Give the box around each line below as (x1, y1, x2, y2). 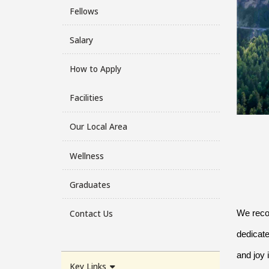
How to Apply (69, 62, 121, 74)
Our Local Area (69, 121, 127, 133)
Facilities (69, 92, 103, 104)
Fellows (69, 5, 98, 17)
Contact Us (69, 207, 113, 219)
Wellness (69, 150, 104, 162)
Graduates (69, 178, 110, 190)
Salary (69, 34, 93, 46)
